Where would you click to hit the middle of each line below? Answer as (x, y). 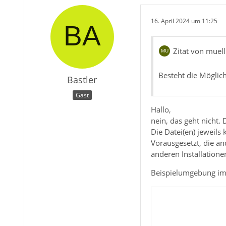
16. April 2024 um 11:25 (184, 21)
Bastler (82, 80)
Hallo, (161, 110)
